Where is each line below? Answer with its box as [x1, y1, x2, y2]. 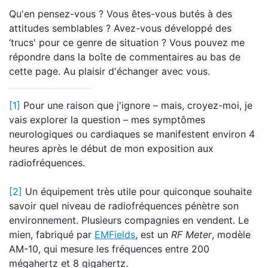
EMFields [95, 229, 135, 240]
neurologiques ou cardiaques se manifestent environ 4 [9, 128, 255, 140]
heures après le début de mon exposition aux [9, 142, 214, 154]
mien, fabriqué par [9, 229, 95, 240]
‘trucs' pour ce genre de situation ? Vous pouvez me [9, 36, 245, 48]
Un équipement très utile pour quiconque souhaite [22, 185, 252, 197]
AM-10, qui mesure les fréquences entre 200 [9, 243, 209, 255]
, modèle [212, 229, 251, 240]
